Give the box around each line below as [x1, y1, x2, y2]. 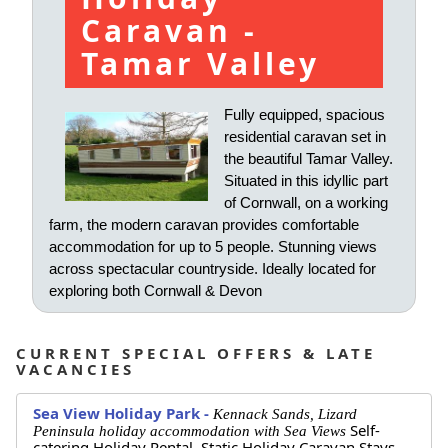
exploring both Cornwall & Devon [49, 282, 262, 300]
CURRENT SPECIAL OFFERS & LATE [16, 343, 376, 364]
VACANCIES [16, 359, 135, 380]
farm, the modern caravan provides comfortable [49, 216, 359, 234]
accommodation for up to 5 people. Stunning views [49, 238, 377, 256]
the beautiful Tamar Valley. [224, 150, 393, 168]
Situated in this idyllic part [224, 172, 388, 190]
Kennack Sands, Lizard [213, 405, 357, 422]
